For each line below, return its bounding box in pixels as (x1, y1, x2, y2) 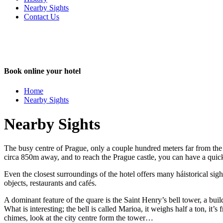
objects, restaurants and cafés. (4, 179, 97, 188)
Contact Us (24, 12, 59, 21)
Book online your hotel (4, 67, 81, 76)
